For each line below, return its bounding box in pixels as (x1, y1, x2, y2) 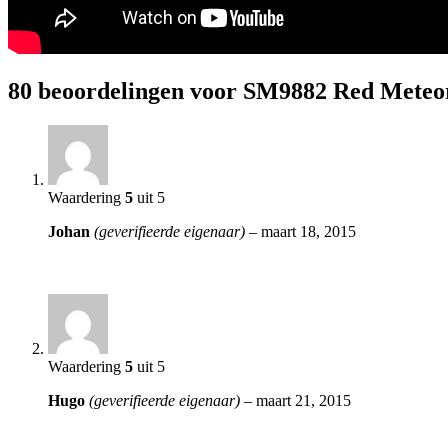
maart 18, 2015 (261, 222, 356, 240)
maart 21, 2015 (256, 391, 351, 409)
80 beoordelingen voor (8, 77, 243, 104)
